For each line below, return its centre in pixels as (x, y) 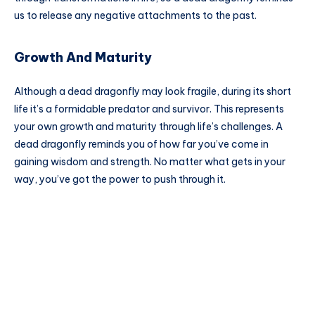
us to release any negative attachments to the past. (135, 15)
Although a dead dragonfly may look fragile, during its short (153, 91)
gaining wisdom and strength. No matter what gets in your (150, 161)
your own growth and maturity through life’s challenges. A (148, 126)
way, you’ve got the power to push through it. (120, 179)
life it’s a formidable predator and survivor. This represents (149, 109)
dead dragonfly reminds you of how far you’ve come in (141, 144)
